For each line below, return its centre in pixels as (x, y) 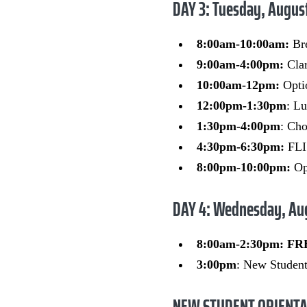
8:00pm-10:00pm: (244, 168)
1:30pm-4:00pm (238, 126)
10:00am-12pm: (240, 85)
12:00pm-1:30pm (242, 106)
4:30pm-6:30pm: (242, 147)
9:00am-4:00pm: (240, 65)
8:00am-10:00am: (245, 44)
